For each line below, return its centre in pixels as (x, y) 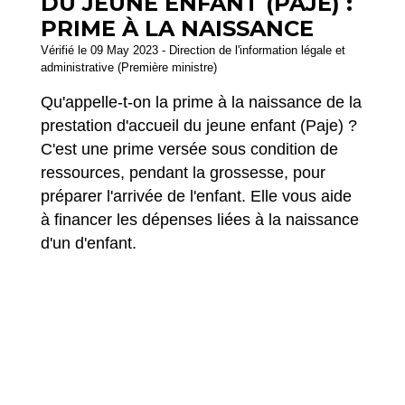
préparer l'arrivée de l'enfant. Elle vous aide (196, 197)
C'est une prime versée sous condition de (189, 150)
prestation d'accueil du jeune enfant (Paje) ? (199, 126)
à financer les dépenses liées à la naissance (200, 220)
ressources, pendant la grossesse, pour (183, 173)
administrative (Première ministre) (129, 68)
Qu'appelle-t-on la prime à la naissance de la (201, 103)
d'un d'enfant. (89, 244)
